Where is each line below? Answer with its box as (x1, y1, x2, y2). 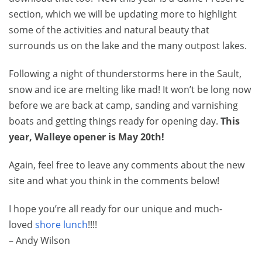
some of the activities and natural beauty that (9, 23, 209, 37)
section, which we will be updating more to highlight (9, 8, 237, 21)
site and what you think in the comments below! (9, 174, 219, 188)
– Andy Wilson (9, 234, 70, 247)
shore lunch (35, 218, 88, 232)
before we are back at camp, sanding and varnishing (9, 99, 238, 112)
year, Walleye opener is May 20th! (9, 130, 164, 144)
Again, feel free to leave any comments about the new (9, 158, 244, 172)
